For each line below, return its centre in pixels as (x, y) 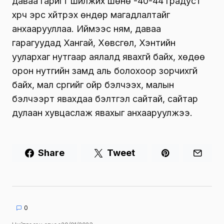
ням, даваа (137, 28)
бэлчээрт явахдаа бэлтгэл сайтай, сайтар (105, 98)
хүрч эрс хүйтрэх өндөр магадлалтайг (91, 14)
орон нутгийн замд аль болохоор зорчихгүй (105, 70)
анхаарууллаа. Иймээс (63, 28)
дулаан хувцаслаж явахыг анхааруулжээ (101, 112)
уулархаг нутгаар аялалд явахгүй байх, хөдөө (108, 56)
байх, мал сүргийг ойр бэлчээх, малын (93, 84)
